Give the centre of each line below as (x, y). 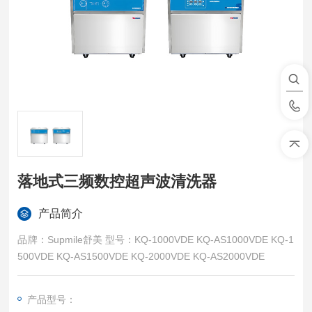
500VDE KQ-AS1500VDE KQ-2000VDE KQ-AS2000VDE (229, 256)
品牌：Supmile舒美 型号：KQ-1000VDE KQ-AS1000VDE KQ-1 (107, 240)
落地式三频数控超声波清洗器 (117, 181)
